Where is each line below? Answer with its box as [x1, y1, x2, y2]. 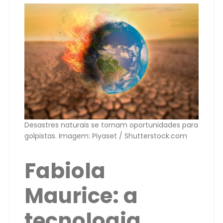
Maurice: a [24, 181, 138, 211]
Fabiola [24, 156, 106, 186]
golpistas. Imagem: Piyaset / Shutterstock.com [24, 131, 187, 141]
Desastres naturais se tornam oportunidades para [24, 120, 198, 130]
